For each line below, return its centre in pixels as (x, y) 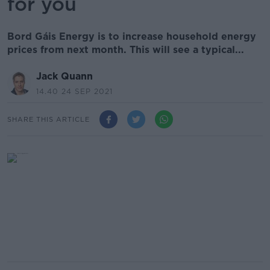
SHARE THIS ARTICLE (49, 119)
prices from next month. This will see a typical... (126, 50)
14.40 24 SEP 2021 (74, 91)
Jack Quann (64, 76)
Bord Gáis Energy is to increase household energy (132, 36)
